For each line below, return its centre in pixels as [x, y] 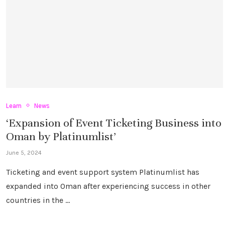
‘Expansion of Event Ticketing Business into [114, 123]
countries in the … [38, 200]
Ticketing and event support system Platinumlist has [103, 172]
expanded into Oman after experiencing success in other [108, 186]
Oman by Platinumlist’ [61, 136]
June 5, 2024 [24, 152]
